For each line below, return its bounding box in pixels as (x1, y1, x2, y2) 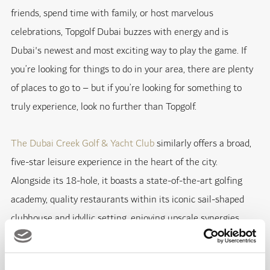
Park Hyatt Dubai (48, 228, 118, 246)
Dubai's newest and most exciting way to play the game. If (11, 42, 246, 60)
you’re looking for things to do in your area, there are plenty (11, 61, 253, 79)
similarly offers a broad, (154, 135, 251, 153)
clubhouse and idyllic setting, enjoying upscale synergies (11, 210, 239, 228)
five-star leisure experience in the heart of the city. (11, 154, 218, 172)
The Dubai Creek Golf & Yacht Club (11, 135, 154, 153)
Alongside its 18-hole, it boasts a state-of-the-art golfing (11, 172, 242, 190)
